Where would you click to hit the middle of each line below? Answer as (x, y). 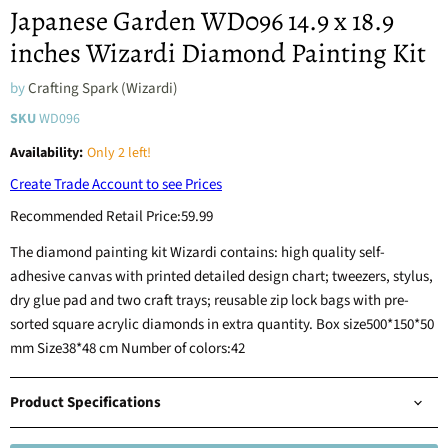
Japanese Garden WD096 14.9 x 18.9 (202, 21)
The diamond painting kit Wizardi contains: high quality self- (197, 252)
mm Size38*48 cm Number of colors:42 (127, 348)
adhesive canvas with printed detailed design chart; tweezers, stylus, (221, 276)
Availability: (46, 153)
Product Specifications (85, 402)
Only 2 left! (119, 153)
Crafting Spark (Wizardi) (103, 88)
